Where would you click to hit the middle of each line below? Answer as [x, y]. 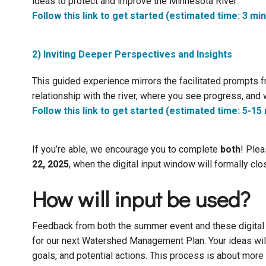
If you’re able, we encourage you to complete [126, 150]
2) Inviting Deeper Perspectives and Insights [132, 55]
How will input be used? [141, 199]
